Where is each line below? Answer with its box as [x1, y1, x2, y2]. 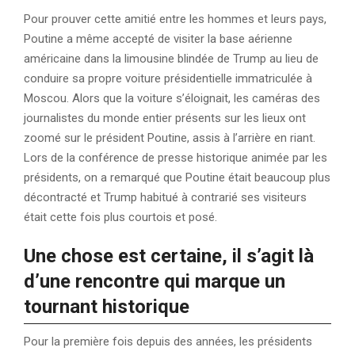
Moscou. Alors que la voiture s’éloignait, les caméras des [24, 91, 320, 106]
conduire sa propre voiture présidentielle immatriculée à [24, 71, 312, 86]
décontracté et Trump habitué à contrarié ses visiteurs [24, 190, 307, 205]
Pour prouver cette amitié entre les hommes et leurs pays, [24, 12, 326, 27]
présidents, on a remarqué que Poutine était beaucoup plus [24, 170, 330, 185]
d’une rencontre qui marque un [24, 270, 285, 293]
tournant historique [24, 296, 189, 319]
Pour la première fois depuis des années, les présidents [24, 334, 312, 349]
